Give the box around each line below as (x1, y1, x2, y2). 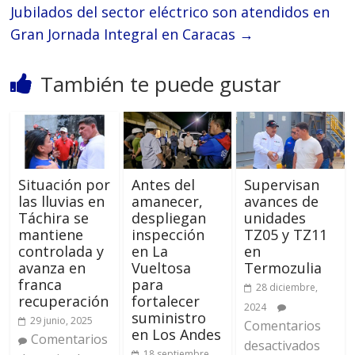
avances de (243, 191, 319, 211)
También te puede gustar (40, 69, 281, 98)
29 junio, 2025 (30, 313, 94, 327)
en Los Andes (131, 324, 221, 344)
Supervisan (243, 174, 319, 194)
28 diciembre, (255, 280, 318, 294)
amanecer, (131, 191, 203, 211)
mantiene (18, 224, 84, 244)
